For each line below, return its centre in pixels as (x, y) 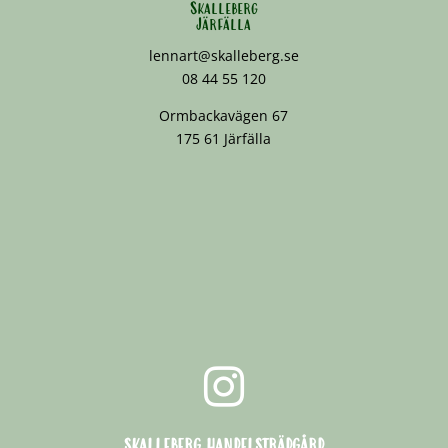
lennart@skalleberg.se (223, 56)
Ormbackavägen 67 (224, 116)
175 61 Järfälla (224, 139)
